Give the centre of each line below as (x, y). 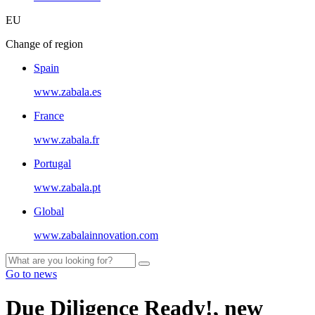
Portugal (52, 163)
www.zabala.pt (67, 187)
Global (49, 211)
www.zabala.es (67, 91)
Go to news (31, 274)
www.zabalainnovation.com (96, 235)
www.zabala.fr (66, 139)
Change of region (44, 44)
